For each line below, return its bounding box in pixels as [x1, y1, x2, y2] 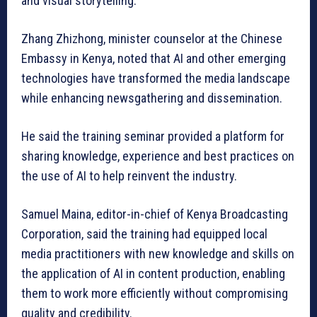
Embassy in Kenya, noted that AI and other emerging [21, 50, 286, 66]
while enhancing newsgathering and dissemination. [21, 90, 282, 105]
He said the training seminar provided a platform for [21, 128, 284, 144]
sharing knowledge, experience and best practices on [21, 148, 294, 163]
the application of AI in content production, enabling [21, 265, 285, 281]
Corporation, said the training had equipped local [21, 226, 267, 241]
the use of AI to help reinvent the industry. [21, 168, 237, 183]
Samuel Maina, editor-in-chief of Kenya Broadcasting [21, 206, 288, 221]
